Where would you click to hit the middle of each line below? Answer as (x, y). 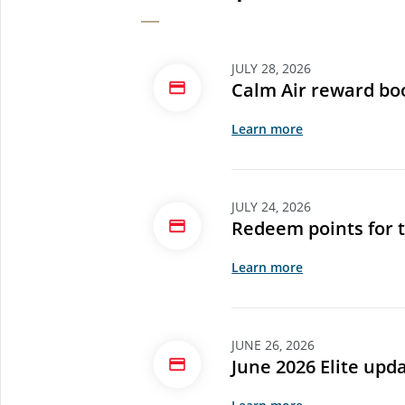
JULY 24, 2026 (272, 207)
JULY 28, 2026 (272, 69)
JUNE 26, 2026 (273, 345)
